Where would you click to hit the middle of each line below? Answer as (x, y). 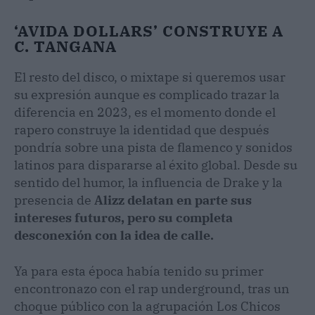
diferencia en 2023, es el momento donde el (145, 112)
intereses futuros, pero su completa (123, 218)
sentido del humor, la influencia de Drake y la (148, 183)
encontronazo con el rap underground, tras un (152, 289)
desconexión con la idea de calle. (115, 236)
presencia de (53, 200)
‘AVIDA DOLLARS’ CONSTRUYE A (149, 31)
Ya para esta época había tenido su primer (139, 271)
